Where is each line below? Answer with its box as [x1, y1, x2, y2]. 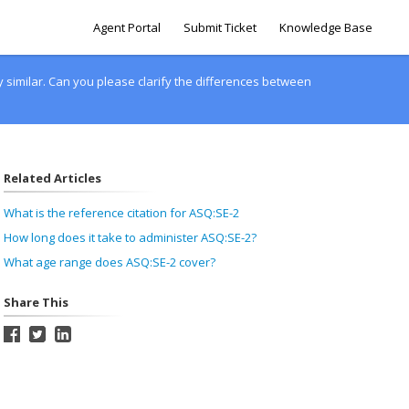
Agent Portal [93, 19, 161, 36]
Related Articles [3, 170, 101, 186]
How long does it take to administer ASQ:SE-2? [3, 229, 257, 246]
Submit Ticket [184, 19, 257, 36]
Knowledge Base [279, 19, 372, 36]
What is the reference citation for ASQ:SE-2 [3, 204, 239, 221]
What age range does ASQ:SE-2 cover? [3, 254, 215, 270]
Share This [3, 294, 68, 310]
